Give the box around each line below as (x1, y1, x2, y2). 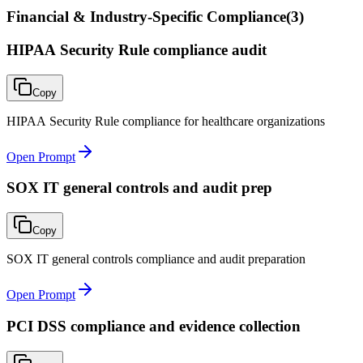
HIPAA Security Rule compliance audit (6, 41, 267, 58)
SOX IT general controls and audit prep (6, 179, 272, 197)
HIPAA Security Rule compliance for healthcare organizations (6, 113, 325, 128)
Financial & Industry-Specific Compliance (6, 8, 286, 26)
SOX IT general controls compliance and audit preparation (6, 252, 305, 267)
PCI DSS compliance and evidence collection (6, 317, 301, 335)
